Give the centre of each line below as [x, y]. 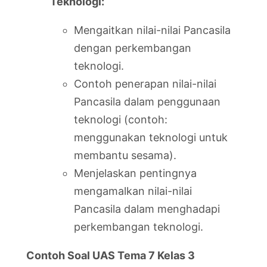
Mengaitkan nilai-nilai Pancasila [152, 30]
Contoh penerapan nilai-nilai [145, 84]
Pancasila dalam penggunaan [147, 102]
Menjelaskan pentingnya [135, 173]
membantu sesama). [125, 155]
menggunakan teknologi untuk [151, 137]
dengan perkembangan [133, 48]
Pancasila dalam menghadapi [147, 209]
